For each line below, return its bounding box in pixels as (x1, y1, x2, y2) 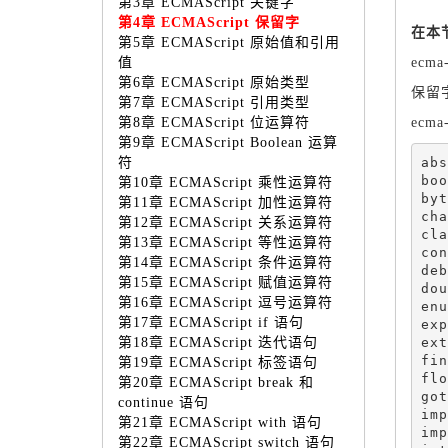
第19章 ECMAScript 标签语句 (118, 355, 318, 370)
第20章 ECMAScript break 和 (118, 375, 314, 390)
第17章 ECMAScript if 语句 (118, 315, 304, 330)
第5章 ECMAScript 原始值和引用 (118, 35, 340, 50)
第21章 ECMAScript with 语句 (118, 415, 322, 430)
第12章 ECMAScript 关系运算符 (118, 215, 333, 230)
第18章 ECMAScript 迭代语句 (118, 335, 318, 350)
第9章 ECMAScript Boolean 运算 (118, 135, 338, 150)
